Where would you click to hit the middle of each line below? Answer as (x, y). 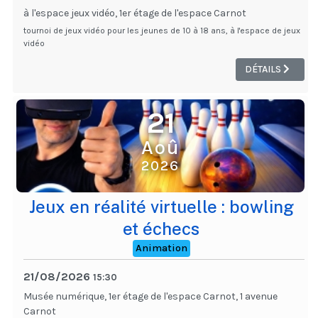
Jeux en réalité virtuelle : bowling (161, 207)
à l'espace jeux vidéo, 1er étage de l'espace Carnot (135, 13)
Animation (161, 248)
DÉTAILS (264, 70)
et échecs (161, 229)
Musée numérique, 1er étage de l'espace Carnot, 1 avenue (150, 297)
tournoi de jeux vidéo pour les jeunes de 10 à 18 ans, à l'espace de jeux (162, 30)
